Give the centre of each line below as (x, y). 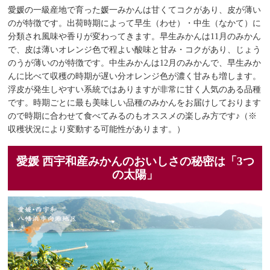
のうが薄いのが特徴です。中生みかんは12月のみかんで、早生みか (135, 63)
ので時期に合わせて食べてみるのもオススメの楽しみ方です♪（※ (133, 116)
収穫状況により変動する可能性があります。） (97, 129)
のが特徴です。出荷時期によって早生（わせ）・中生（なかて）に (135, 23)
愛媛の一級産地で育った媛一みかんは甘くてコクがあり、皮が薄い (135, 10)
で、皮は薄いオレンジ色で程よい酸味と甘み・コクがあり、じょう (135, 49)
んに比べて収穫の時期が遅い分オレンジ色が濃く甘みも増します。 (135, 76)
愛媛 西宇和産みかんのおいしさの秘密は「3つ (135, 161)
